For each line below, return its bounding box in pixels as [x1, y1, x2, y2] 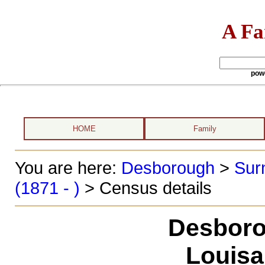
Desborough [121, 158, 215, 177]
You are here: [14, 158, 121, 177]
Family [193, 124, 216, 133]
